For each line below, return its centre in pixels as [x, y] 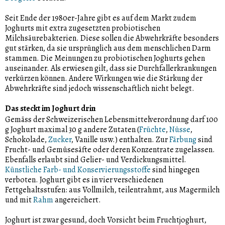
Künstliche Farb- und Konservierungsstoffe [78, 170]
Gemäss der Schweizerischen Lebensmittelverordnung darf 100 [111, 119]
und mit [19, 200]
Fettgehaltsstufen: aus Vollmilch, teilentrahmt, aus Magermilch [113, 190]
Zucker [60, 139]
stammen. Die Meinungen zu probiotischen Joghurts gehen [105, 58]
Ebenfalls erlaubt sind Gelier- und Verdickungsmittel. [96, 159]
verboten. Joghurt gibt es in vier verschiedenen [84, 180]
